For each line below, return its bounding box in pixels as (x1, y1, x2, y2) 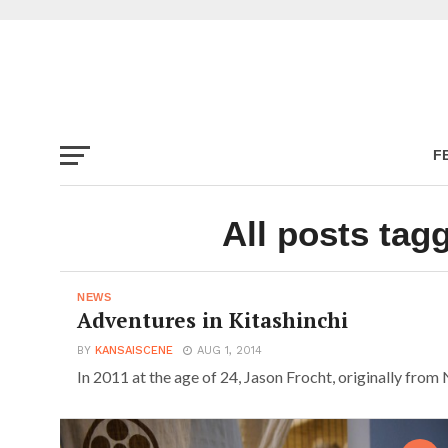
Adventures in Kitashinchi (76, 306, 348, 334)
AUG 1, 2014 (196, 344, 262, 357)
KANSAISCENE (94, 344, 173, 357)
